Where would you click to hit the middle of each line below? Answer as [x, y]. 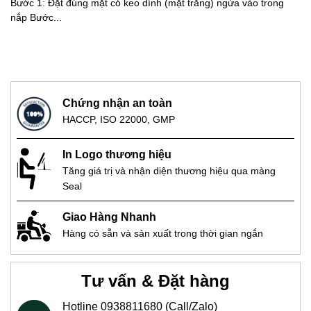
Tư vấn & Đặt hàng [155, 281]
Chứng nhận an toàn [117, 103]
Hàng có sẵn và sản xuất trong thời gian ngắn [163, 233]
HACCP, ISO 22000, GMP [119, 119]
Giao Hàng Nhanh [109, 217]
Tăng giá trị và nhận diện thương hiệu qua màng [169, 170]
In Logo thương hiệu [117, 154]
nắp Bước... [36, 18]
